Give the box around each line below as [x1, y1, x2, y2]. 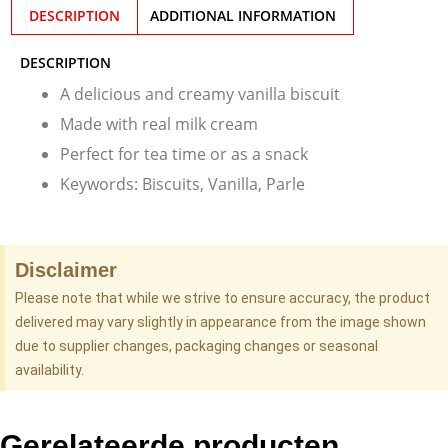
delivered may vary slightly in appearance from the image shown [15, 314, 426, 331]
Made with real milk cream [60, 113, 258, 136]
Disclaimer [15, 259, 117, 282]
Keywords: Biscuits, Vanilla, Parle [60, 173, 305, 196]
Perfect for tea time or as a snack [60, 143, 308, 166]
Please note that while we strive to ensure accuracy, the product [15, 290, 430, 307]
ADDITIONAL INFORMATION [150, 6, 337, 26]
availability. [15, 362, 84, 379]
